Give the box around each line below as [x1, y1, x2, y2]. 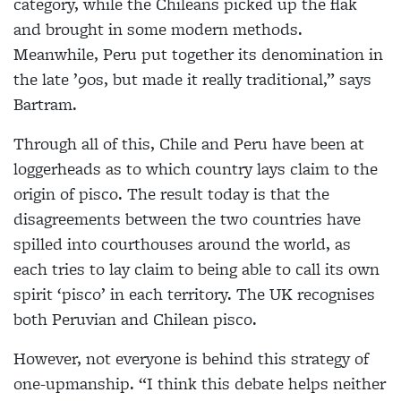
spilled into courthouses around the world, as [13, 232, 351, 257]
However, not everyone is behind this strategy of [13, 346, 369, 371]
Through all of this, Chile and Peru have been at [13, 132, 364, 157]
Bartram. [13, 92, 77, 117]
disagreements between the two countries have [13, 207, 361, 232]
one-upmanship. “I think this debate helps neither [13, 371, 386, 397]
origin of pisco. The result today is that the [13, 182, 329, 207]
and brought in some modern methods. [13, 17, 303, 42]
